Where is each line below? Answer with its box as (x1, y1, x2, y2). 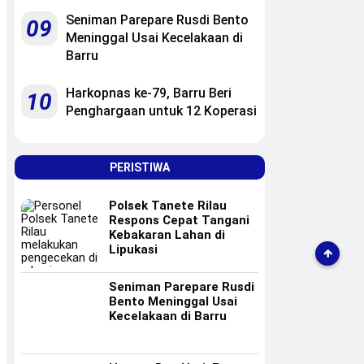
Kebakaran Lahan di (109, 227, 225, 242)
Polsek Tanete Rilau (109, 197, 227, 213)
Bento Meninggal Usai (109, 293, 237, 309)
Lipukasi (109, 241, 158, 257)
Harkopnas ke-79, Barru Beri (66, 84, 232, 101)
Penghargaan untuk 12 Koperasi (66, 102, 257, 119)
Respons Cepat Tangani (109, 212, 249, 227)
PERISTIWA (110, 160, 170, 174)
